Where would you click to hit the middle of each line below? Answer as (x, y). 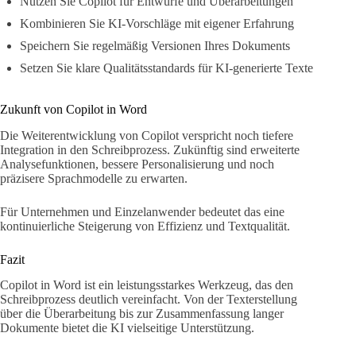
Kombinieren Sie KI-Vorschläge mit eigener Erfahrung (157, 23)
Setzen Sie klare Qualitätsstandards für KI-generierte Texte (166, 68)
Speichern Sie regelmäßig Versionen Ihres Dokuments (155, 45)
